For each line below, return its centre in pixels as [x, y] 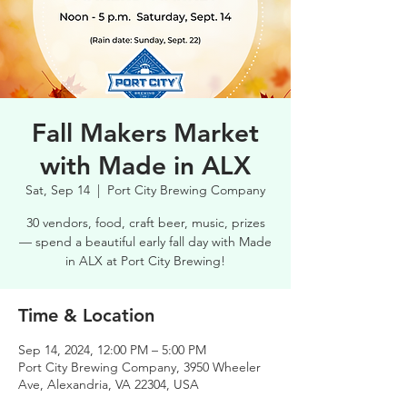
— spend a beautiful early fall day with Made [145, 242]
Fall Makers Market [145, 133]
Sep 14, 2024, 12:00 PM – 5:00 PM [112, 350]
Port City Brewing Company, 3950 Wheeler [139, 367]
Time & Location [86, 315]
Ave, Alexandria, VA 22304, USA [109, 384]
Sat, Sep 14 [58, 190]
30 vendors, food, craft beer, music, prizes [145, 223]
